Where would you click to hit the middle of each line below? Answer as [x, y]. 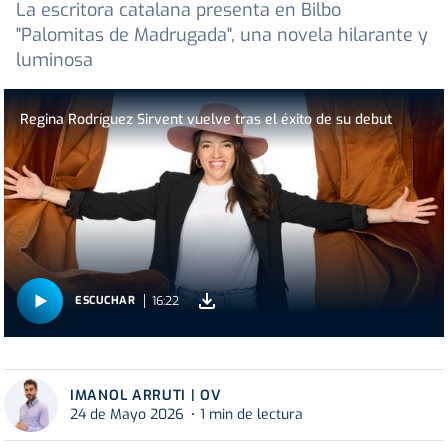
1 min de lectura [251, 414]
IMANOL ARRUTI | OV [146, 395]
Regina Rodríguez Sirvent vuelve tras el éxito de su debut [206, 119]
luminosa [54, 60]
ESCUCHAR [105, 301]
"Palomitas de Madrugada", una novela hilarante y [222, 35]
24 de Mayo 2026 [127, 414]
